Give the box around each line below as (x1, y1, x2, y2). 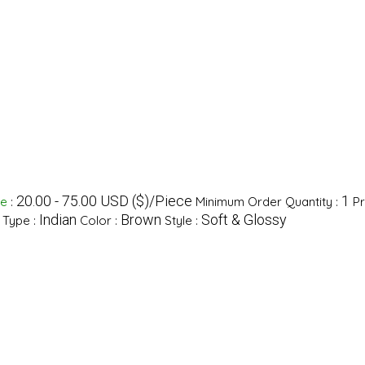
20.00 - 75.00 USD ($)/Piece (15, 192, 192, 210)
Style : (164, 213, 201, 229)
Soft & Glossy (200, 211, 287, 229)
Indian (38, 211, 77, 229)
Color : (79, 213, 121, 229)
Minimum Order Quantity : (195, 194, 341, 210)
